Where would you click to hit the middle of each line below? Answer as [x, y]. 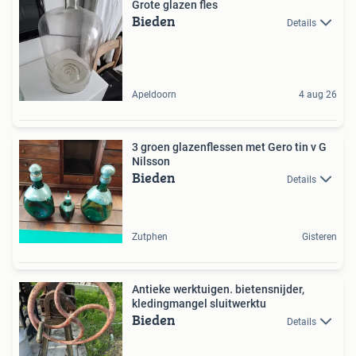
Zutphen [150, 237]
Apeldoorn [154, 95]
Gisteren [319, 237]
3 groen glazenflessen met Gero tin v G [229, 147]
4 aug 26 [318, 95]
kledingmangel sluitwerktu [199, 304]
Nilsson [151, 162]
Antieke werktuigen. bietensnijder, [218, 290]
